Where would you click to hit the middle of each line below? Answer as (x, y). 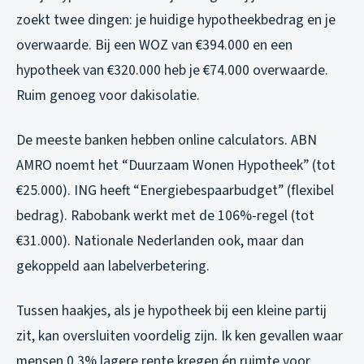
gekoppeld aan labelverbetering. (113, 266)
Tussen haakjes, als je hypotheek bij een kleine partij (171, 310)
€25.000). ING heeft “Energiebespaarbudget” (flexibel (175, 190)
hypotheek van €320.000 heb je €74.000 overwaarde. (172, 70)
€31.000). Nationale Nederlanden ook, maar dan (160, 240)
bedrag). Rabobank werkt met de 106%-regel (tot (165, 215)
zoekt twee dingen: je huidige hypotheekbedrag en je (176, 19)
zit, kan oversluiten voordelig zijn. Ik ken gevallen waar (180, 336)
